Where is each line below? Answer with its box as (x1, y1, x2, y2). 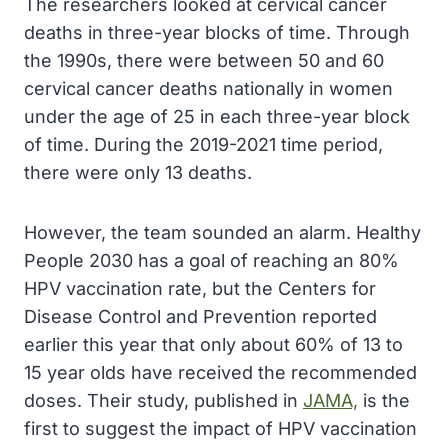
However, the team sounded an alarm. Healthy (24, 222, 421, 243)
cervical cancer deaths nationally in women (24, 78, 393, 99)
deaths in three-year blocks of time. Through (24, 22, 410, 43)
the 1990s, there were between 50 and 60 (24, 50, 384, 71)
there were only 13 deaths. (24, 162, 252, 183)
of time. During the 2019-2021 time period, (24, 134, 383, 155)
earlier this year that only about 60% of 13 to (24, 334, 403, 355)
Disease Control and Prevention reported (24, 306, 377, 327)
